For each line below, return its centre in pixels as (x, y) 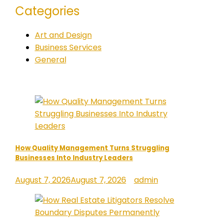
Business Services (68, 48)
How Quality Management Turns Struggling (92, 148)
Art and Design (63, 35)
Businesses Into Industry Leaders (74, 158)
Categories (47, 11)
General (50, 60)
